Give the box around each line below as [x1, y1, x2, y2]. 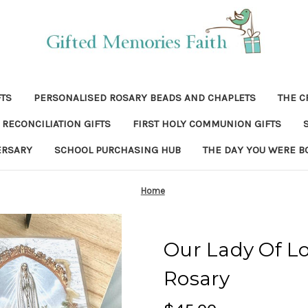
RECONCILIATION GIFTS [1, 118, 111, 130]
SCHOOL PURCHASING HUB [54, 144, 181, 156]
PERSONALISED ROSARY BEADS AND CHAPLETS [33, 91, 256, 104]
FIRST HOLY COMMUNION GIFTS [132, 118, 281, 130]
